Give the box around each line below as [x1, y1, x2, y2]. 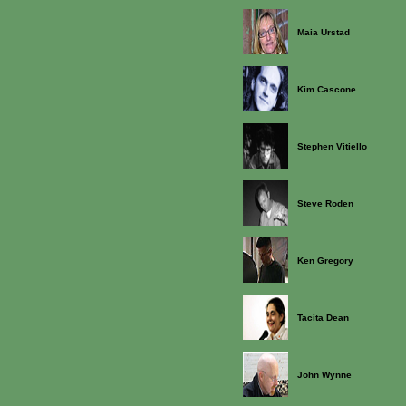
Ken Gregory [297, 256, 353, 266]
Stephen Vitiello [297, 141, 367, 151]
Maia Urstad [297, 27, 350, 37]
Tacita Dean [297, 313, 349, 323]
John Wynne [297, 370, 352, 380]
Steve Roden [297, 198, 353, 208]
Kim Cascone [297, 84, 356, 94]
